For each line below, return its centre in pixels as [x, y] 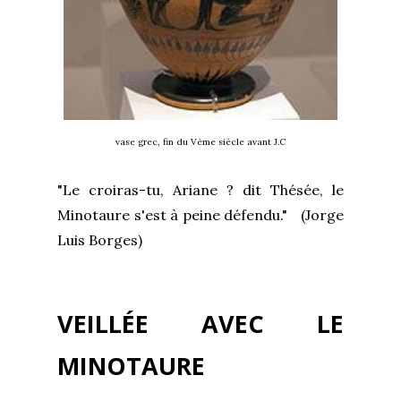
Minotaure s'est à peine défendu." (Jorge [200, 215]
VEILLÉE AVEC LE [200, 324]
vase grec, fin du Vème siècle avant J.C [200, 142]
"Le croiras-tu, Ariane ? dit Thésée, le [200, 190]
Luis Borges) [100, 240]
